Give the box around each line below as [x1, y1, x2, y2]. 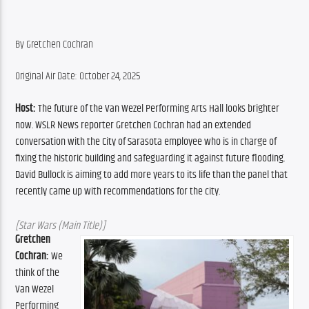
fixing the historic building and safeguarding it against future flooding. [15, 149, 286, 167]
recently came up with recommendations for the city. [15, 182, 223, 200]
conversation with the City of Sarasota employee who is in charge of [15, 132, 277, 150]
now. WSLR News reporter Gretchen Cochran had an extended [15, 116, 252, 134]
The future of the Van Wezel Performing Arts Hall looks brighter [36, 99, 280, 117]
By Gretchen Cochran [15, 35, 94, 53]
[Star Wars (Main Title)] [15, 217, 106, 235]
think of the [15, 263, 60, 281]
